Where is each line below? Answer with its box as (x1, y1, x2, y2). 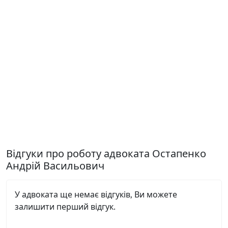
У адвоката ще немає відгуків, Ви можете (15, 189, 177, 200)
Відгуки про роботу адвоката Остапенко (6, 147, 206, 160)
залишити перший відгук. (15, 201, 116, 212)
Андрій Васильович (6, 159, 104, 173)
